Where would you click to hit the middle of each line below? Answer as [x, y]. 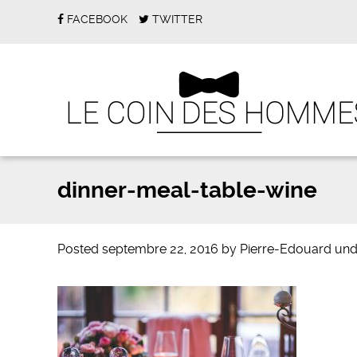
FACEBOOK [97, 19]
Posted [80, 249]
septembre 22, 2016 [160, 249]
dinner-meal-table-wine [187, 190]
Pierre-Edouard [286, 249]
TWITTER [177, 19]
